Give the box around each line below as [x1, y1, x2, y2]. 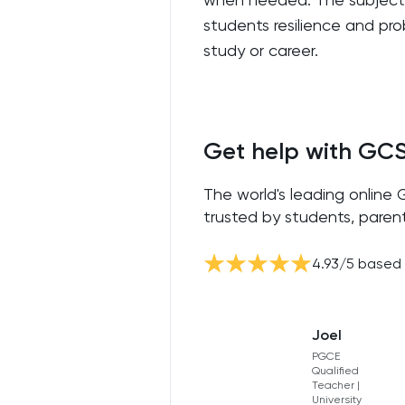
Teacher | [312, 379, 360, 391]
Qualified [312, 364, 359, 377]
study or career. [203, 41, 318, 60]
